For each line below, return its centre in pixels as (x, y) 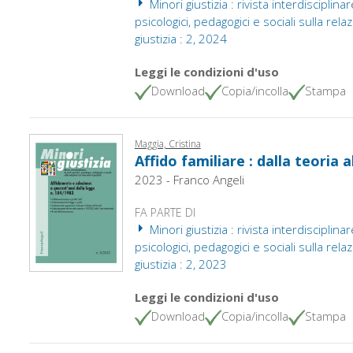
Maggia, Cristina (167, 143)
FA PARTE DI (165, 212)
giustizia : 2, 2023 (180, 264)
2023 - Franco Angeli (189, 179)
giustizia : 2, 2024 (180, 38)
